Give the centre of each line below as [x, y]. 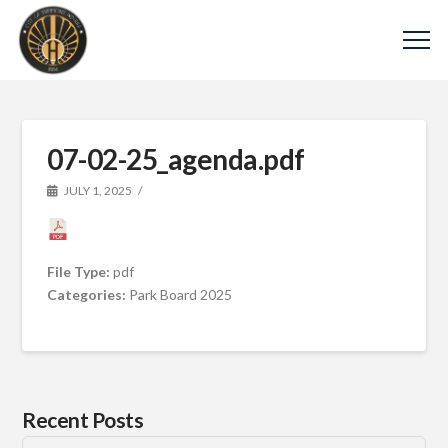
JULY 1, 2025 [97, 190]
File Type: [80, 271]
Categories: [88, 294]
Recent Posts [83, 419]
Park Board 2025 [181, 294]
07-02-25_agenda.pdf [176, 159]
